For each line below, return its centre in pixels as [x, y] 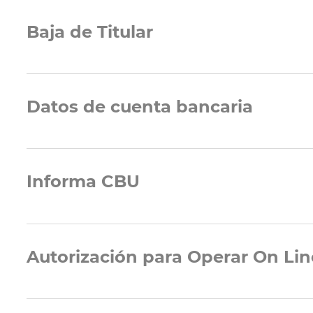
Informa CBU [83, 182]
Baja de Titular [90, 31]
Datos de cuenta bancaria [140, 107]
